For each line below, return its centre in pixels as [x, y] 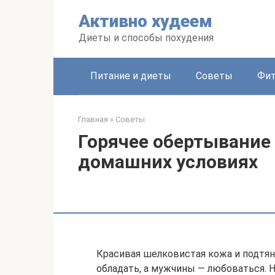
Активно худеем [145, 21]
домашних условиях [168, 162]
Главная [93, 119]
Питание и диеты [131, 76]
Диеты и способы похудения [146, 38]
